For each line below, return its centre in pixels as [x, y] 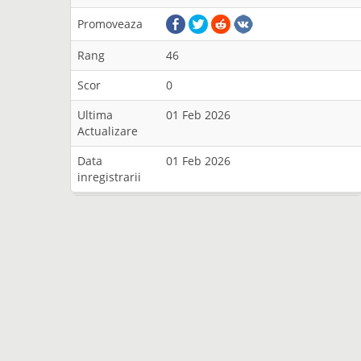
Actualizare [108, 131]
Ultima [95, 115]
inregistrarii [109, 177]
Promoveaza [110, 24]
